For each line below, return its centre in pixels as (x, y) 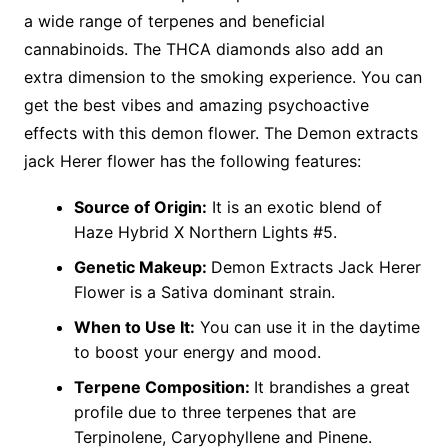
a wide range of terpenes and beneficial (174, 21)
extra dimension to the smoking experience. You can (222, 77)
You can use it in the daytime (307, 327)
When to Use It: (134, 327)
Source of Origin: (140, 207)
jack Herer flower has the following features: (199, 161)
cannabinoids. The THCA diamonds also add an (203, 49)
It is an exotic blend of (294, 207)
